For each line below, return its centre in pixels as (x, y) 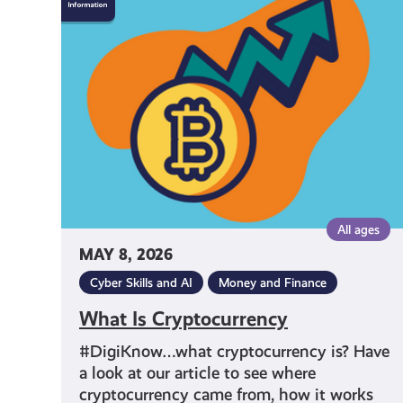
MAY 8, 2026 (125, 255)
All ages (359, 229)
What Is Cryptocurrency (183, 318)
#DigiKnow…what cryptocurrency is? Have (234, 351)
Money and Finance (272, 282)
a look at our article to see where (197, 372)
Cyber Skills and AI (141, 282)
